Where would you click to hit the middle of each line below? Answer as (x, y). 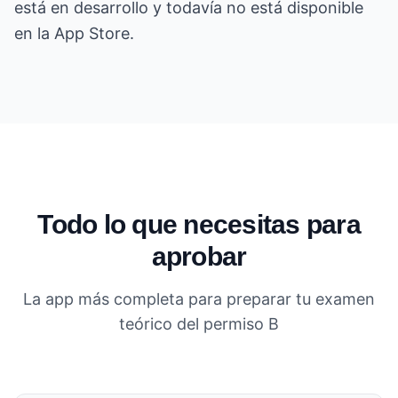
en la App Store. (74, 33)
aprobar (199, 256)
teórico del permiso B (199, 323)
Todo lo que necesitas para (199, 224)
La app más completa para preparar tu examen (199, 298)
